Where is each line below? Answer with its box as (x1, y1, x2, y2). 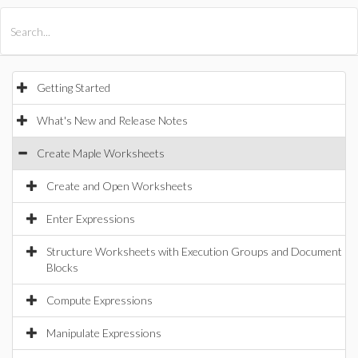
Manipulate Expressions (46, 326, 161, 340)
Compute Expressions (46, 293, 153, 307)
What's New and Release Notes (37, 113, 188, 127)
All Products (22, 16, 89, 29)
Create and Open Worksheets (46, 179, 193, 193)
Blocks (46, 261, 78, 274)
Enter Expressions (46, 212, 135, 225)
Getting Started (37, 81, 110, 94)
